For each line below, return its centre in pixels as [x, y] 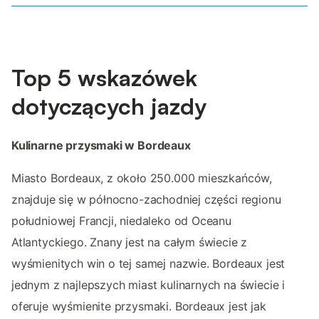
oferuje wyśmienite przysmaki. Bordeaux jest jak [139, 307]
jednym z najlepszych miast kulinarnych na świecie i [148, 285]
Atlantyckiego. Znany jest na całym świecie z [130, 242]
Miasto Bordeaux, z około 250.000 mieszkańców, [142, 178]
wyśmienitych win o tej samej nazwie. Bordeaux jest [148, 264]
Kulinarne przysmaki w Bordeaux [101, 146]
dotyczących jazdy [109, 106]
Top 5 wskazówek [104, 78]
